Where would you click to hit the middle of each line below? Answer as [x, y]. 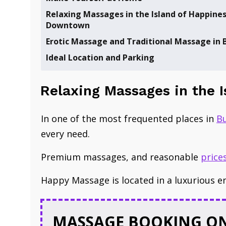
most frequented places [151, 119]
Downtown [68, 25]
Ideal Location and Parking [100, 58]
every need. [65, 134]
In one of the [70, 119]
